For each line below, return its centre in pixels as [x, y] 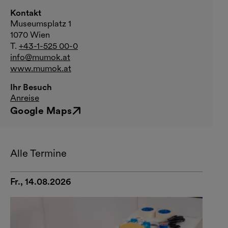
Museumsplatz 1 [41, 23]
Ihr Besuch [31, 87]
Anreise [25, 97]
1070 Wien [31, 34]
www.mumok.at [41, 68]
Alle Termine [38, 153]
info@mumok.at [40, 57]
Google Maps [41, 110]
